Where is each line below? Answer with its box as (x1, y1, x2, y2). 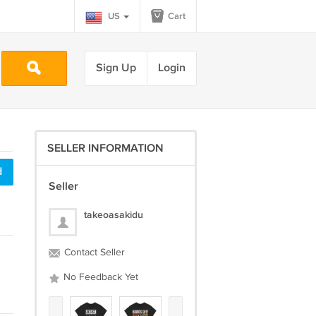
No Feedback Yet (60, 272, 138, 283)
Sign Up (95, 61, 136, 75)
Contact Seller (61, 247, 125, 258)
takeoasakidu (83, 209, 143, 221)
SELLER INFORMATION (47, 142, 164, 155)
